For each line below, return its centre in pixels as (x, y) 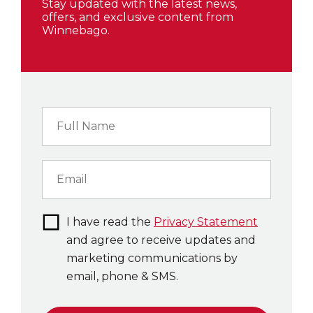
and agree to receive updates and (161, 240)
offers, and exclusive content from (138, 17)
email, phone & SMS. (122, 277)
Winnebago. (76, 31)
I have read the (110, 222)
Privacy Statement (206, 222)
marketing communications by (152, 259)
